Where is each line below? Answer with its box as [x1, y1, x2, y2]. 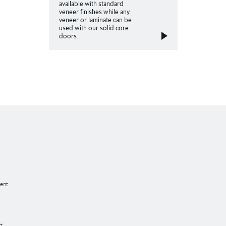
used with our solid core [59, 24, 129, 32]
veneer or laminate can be [59, 16, 132, 24]
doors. [59, 32, 78, 40]
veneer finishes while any [59, 8, 130, 16]
